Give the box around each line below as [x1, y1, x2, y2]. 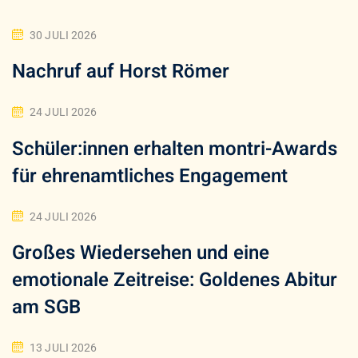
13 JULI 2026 [30, 341, 97, 354]
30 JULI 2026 [30, 29, 97, 42]
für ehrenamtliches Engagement [12, 161, 288, 190]
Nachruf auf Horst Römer [12, 58, 229, 86]
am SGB [12, 293, 81, 321]
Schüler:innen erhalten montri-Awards [12, 134, 337, 163]
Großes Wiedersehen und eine [12, 239, 269, 267]
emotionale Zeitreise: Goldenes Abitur [12, 266, 337, 294]
